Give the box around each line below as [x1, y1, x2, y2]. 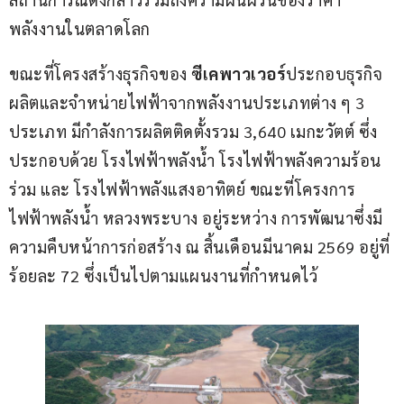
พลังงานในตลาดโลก [9, 18, 151, 40]
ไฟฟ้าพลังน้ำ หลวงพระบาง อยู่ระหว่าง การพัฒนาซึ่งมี [9, 207, 383, 229]
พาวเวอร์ [218, 63, 286, 85]
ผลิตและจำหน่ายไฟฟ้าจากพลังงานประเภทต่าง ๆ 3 [9, 92, 369, 114]
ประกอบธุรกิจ [286, 63, 382, 85]
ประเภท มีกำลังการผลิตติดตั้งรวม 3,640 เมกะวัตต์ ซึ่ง [9, 121, 378, 142]
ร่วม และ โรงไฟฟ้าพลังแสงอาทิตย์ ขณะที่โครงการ [9, 179, 355, 200]
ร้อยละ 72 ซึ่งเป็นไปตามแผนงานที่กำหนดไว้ [9, 265, 317, 287]
